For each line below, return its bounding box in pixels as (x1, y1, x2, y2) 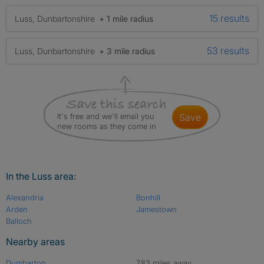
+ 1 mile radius (99, 13, 153, 24)
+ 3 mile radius (99, 45, 155, 56)
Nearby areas (6, 236, 65, 247)
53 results (207, 45, 249, 57)
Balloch (6, 216, 32, 226)
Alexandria (6, 193, 44, 202)
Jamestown (136, 204, 177, 214)
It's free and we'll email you (57, 111, 154, 121)
